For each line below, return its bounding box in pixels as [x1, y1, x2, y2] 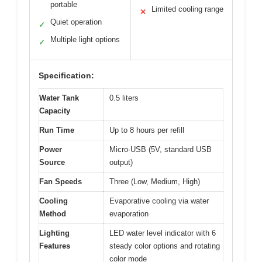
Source [39, 158, 65, 167]
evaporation [109, 209, 149, 219]
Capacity [39, 106, 70, 116]
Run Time [39, 126, 74, 135]
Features [39, 242, 70, 251]
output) [109, 158, 133, 167]
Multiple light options [50, 35, 120, 44]
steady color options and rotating [109, 242, 220, 251]
